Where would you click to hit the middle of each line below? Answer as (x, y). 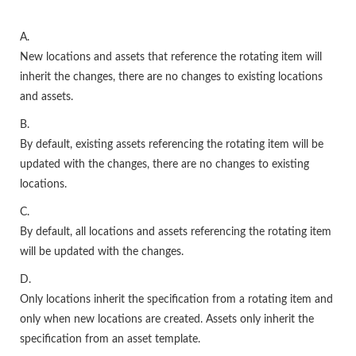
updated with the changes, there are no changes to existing (164, 164)
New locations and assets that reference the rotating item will (171, 57)
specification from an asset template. (110, 339)
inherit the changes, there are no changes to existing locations (171, 77)
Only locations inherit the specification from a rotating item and (176, 300)
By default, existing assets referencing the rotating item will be (172, 145)
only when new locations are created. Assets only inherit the (167, 319)
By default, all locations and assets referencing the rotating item (176, 232)
